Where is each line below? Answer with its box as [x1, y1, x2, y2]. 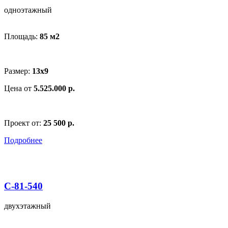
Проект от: [4, 118, 43, 127]
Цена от [4, 83, 34, 93]
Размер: [4, 66, 32, 75]
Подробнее [4, 135, 42, 145]
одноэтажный [4, 5, 52, 14]
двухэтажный [4, 202, 51, 211]
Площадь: [4, 32, 40, 41]
